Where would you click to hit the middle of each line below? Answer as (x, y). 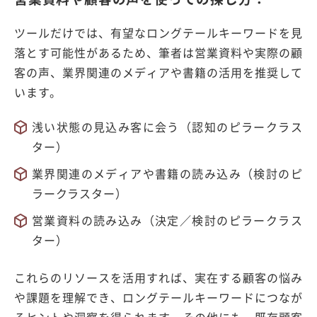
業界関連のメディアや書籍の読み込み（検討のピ (167, 174)
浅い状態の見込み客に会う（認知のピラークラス (167, 127)
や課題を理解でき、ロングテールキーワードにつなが (158, 298)
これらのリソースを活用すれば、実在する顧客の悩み (158, 278)
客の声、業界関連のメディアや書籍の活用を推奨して (158, 73)
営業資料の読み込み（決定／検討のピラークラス (167, 220)
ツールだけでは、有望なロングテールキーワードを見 (158, 33)
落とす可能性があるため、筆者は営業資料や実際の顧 (158, 53)
